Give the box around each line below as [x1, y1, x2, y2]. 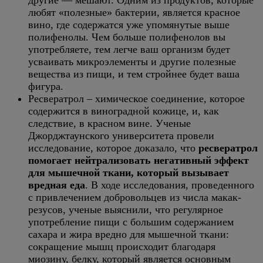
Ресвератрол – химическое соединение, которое [28, 93, 245, 104]
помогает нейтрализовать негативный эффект [28, 154, 249, 166]
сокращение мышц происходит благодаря [28, 241, 215, 252]
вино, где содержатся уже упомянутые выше [28, 19, 230, 31]
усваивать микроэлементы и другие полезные [28, 56, 236, 68]
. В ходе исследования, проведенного [85, 179, 254, 191]
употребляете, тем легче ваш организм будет [28, 43, 230, 55]
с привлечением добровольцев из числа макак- [28, 191, 241, 203]
